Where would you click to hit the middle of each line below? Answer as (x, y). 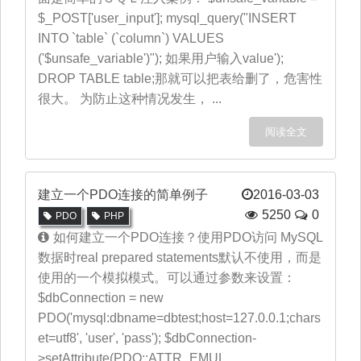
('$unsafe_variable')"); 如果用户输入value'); (161, 58)
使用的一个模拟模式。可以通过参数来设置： (167, 278)
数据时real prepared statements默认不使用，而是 (180, 257)
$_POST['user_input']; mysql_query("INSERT (167, 18)
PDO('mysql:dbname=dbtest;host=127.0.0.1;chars (179, 318)
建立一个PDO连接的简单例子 (123, 195)
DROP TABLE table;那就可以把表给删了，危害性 (180, 79)
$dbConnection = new (101, 298)
